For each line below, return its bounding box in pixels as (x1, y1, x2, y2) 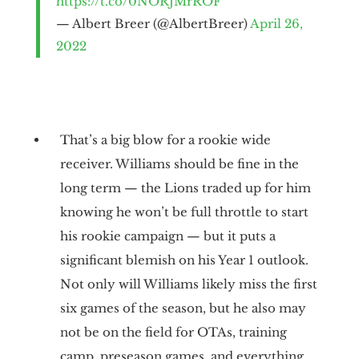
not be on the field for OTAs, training (59, 324, 287, 340)
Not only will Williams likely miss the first (59, 276, 317, 292)
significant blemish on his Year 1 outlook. (59, 252, 309, 268)
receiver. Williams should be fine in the (59, 155, 299, 171)
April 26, (249, 15, 303, 31)
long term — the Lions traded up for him (59, 179, 311, 196)
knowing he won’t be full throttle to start (59, 204, 309, 220)
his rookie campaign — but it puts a (59, 228, 276, 244)
